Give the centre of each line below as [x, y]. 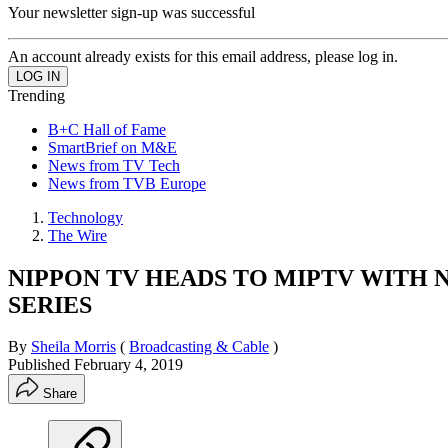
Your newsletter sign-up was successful [131, 12]
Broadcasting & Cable [199, 347]
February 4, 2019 [128, 365]
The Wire [77, 235]
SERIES [50, 304]
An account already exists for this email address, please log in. [203, 56]
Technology [85, 217]
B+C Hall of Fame [107, 129]
